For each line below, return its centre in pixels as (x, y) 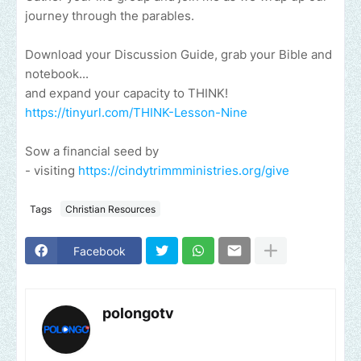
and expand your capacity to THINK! (127, 93)
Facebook (100, 251)
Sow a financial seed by (92, 151)
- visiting (52, 171)
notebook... (57, 74)
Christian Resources (110, 209)
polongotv (138, 313)
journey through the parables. (111, 16)
